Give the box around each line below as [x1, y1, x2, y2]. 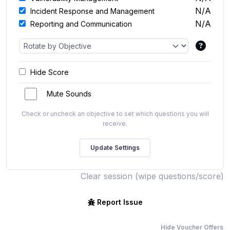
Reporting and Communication [30, 20, 132, 28]
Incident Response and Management [30, 7, 155, 15]
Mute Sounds [47, 89, 91, 98]
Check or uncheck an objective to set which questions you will [21, 109, 209, 118]
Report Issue [97, 197, 143, 206]
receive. [103, 119, 127, 127]
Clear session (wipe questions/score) [81, 170, 224, 181]
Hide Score [30, 68, 69, 76]
